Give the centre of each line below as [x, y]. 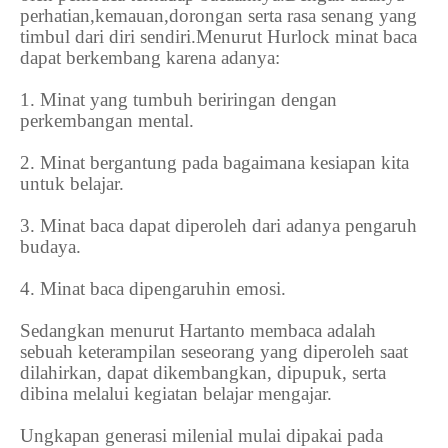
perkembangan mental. [107, 121]
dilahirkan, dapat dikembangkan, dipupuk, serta [203, 373]
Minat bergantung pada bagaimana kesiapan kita [224, 163]
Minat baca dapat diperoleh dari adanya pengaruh [228, 226]
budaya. [50, 247]
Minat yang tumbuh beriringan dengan [188, 100]
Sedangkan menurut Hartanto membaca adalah [198, 331]
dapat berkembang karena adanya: [150, 58]
